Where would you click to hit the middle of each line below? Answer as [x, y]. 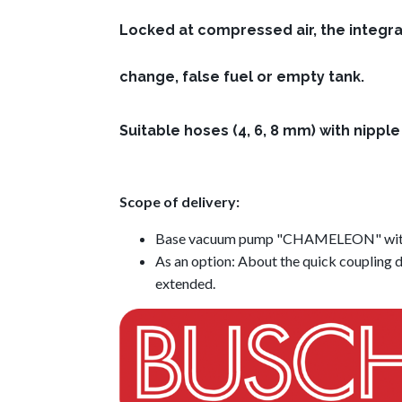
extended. [185, 284]
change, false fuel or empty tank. [242, 77]
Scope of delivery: [179, 202]
